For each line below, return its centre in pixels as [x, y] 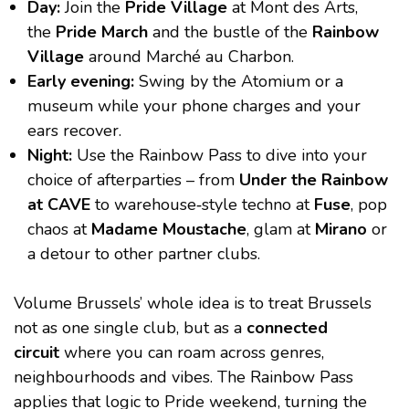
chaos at [59, 230]
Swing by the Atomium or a [239, 82]
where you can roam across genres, [192, 353]
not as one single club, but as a [130, 328]
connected [287, 328]
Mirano [341, 230]
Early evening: [81, 82]
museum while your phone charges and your [194, 106]
